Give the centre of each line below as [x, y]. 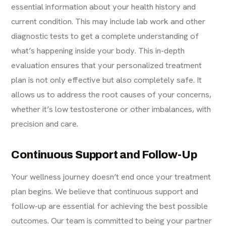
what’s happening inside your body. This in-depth [98, 51]
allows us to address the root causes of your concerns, [111, 95]
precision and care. [45, 124]
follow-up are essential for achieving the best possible [110, 206]
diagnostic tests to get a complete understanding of [105, 36]
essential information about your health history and [104, 7]
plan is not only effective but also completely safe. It [107, 80]
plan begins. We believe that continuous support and [105, 191]
